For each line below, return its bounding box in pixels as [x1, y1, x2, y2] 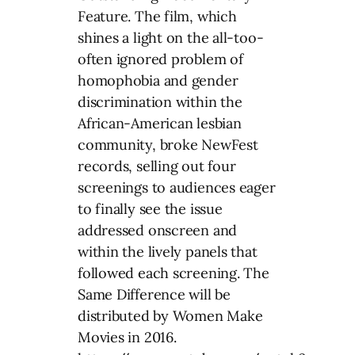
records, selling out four [78, 156, 236, 175]
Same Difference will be [78, 284, 231, 303]
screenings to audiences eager [78, 177, 276, 197]
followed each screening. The [78, 263, 269, 282]
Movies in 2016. [78, 327, 177, 346]
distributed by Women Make [78, 306, 263, 325]
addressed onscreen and [78, 220, 238, 239]
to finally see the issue [78, 199, 223, 218]
